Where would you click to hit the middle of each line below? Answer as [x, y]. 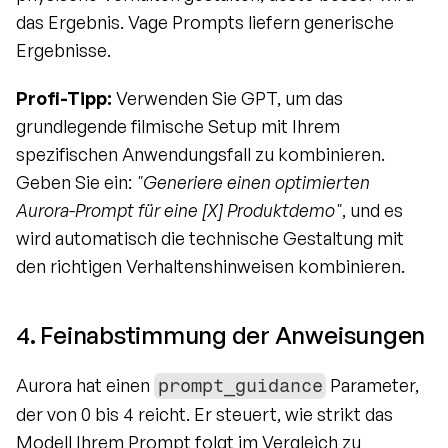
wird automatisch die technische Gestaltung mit [210, 238]
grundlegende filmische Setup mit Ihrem [178, 126]
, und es [372, 210]
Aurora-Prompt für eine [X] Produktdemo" [179, 210]
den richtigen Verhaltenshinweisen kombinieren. [210, 266]
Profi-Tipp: [64, 98]
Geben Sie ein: [76, 182]
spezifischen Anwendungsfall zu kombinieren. [200, 154]
